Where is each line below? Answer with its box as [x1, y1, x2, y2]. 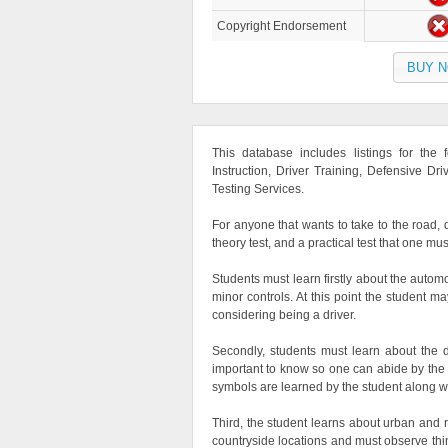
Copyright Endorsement [217, 19, 346, 34]
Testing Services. [212, 182, 304, 197]
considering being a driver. [212, 308, 356, 323]
